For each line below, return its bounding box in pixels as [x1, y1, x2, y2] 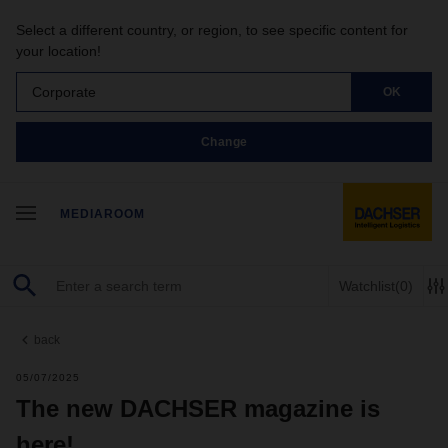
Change [200, 134, 248, 149]
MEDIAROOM [60, 207, 145, 221]
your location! [16, 43, 101, 59]
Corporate [32, 83, 96, 100]
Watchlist [339, 277, 395, 294]
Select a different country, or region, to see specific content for [16, 22, 408, 38]
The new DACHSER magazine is [16, 395, 380, 422]
